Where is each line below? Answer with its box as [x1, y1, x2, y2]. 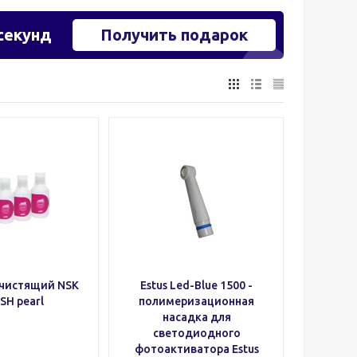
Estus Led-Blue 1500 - [140, 279, 253, 292]
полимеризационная [139, 295, 254, 308]
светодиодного [152, 327, 241, 339]
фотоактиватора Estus [134, 343, 259, 355]
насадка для [162, 311, 231, 324]
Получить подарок [100, 25, 249, 44]
